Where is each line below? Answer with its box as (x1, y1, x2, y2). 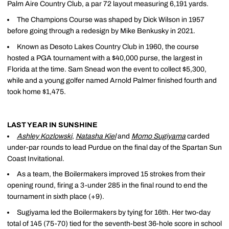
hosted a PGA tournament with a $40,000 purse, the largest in (7, 54, 202, 62)
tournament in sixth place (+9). (7, 193, 104, 201)
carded (186, 132, 210, 140)
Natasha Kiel (76, 132, 116, 140)
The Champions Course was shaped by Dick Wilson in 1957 (17, 15, 204, 24)
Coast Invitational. (7, 154, 64, 163)
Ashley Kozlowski (17, 132, 72, 140)
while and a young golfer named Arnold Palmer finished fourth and (7, 76, 217, 84)
